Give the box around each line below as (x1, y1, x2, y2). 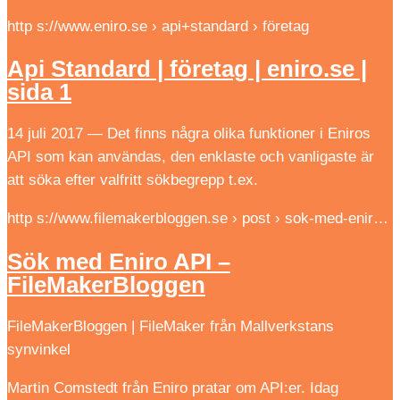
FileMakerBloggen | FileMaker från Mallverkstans (7, 317, 334, 335)
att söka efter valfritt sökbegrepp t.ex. (7, 171, 258, 189)
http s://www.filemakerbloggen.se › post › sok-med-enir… (7, 210, 388, 228)
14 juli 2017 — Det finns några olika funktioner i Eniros (7, 125, 371, 143)
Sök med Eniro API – (7, 248, 230, 274)
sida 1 (7, 79, 71, 105)
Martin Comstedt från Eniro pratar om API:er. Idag (7, 379, 338, 396)
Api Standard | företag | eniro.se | (7, 56, 367, 82)
